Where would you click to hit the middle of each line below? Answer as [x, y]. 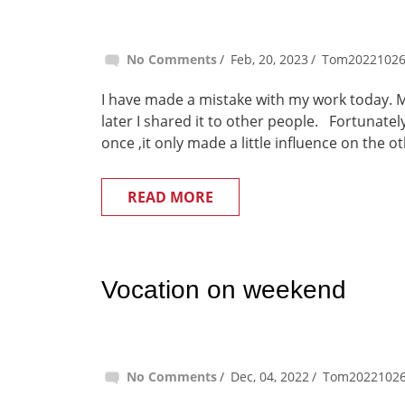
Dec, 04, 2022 [270, 377]
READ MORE [170, 197]
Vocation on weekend [224, 290]
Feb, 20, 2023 [269, 59]
